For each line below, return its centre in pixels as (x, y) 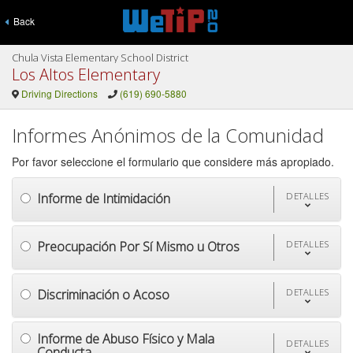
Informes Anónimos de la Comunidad (168, 135)
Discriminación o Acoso (103, 294)
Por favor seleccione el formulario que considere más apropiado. (173, 162)
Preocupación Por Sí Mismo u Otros (138, 246)
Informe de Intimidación (104, 198)
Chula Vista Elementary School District (100, 58)
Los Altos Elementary (86, 74)
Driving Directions (59, 93)
